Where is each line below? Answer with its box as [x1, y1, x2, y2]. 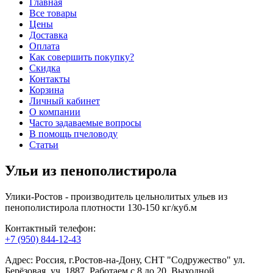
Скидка [29, 63, 60, 73]
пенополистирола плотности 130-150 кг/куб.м [5, 202, 197, 213]
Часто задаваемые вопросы [29, 118, 141, 128]
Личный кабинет [29, 96, 100, 106]
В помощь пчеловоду [29, 129, 118, 139]
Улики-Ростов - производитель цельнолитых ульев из [5, 191, 227, 202]
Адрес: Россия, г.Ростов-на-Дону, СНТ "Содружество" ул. [5, 254, 245, 265]
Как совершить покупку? [29, 52, 134, 62]
